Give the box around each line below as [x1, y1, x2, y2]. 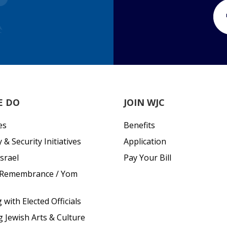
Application [124, 136, 166, 147]
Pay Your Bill [124, 152, 171, 163]
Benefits [124, 120, 155, 131]
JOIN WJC [124, 96, 165, 108]
